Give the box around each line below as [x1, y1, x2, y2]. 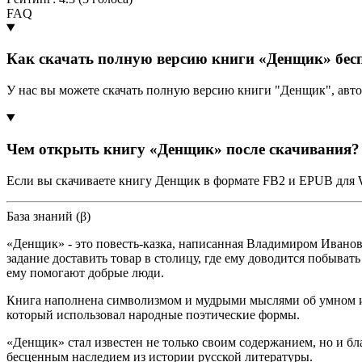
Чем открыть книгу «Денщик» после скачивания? [6, 140, 360, 158]
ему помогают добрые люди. [6, 265, 164, 280]
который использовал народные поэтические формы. [6, 307, 300, 322]
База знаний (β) [6, 208, 90, 223]
